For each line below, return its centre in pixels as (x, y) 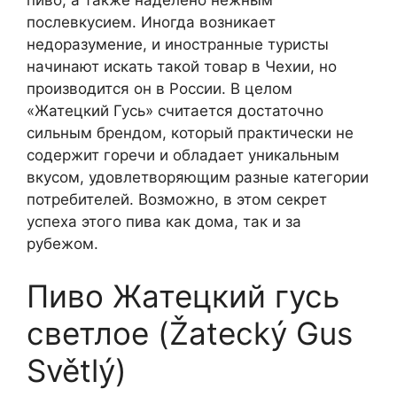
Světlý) (77, 371)
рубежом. (62, 243)
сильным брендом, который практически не (190, 132)
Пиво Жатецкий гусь (183, 296)
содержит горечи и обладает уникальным (183, 155)
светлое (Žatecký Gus (190, 334)
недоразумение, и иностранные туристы (178, 44)
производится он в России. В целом (160, 88)
